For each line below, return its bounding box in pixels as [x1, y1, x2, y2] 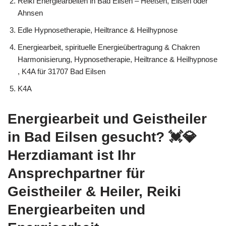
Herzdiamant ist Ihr [8, 147, 136, 163]
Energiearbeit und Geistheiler [8, 110, 207, 127]
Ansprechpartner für [8, 165, 145, 181]
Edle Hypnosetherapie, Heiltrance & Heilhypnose [18, 25, 178, 34]
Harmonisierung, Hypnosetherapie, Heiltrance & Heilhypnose [18, 54, 217, 64]
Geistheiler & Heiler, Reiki [8, 183, 181, 199]
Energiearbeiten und [8, 201, 145, 217]
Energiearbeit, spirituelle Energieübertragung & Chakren [18, 42, 200, 51]
